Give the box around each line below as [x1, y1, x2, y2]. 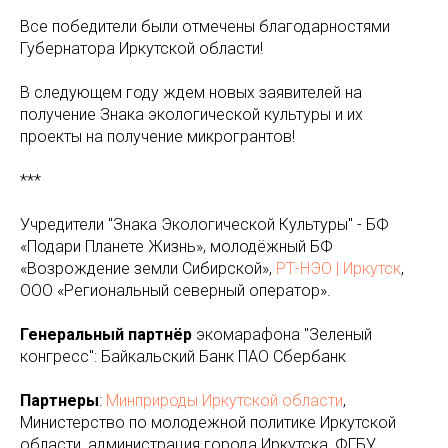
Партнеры [20, 391, 99, 410]
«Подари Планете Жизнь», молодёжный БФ [20, 237, 333, 256]
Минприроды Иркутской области [106, 391, 343, 410]
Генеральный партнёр [20, 325, 192, 344]
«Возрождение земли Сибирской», [20, 259, 276, 278]
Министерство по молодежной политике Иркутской [20, 413, 396, 432]
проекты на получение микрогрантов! [20, 127, 295, 146]
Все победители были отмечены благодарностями [20, 17, 390, 36]
